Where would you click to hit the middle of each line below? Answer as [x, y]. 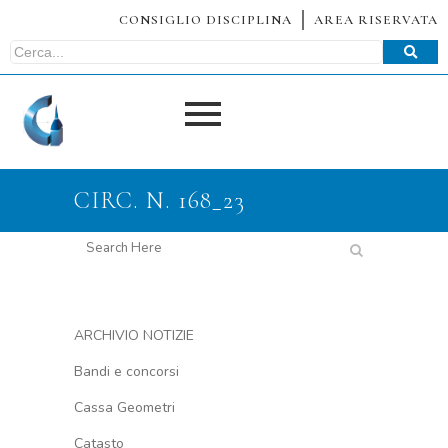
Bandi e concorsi [126, 372]
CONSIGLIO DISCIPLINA [205, 20]
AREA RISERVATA [376, 20]
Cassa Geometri [124, 408]
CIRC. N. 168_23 [159, 201]
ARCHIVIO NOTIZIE [134, 336]
